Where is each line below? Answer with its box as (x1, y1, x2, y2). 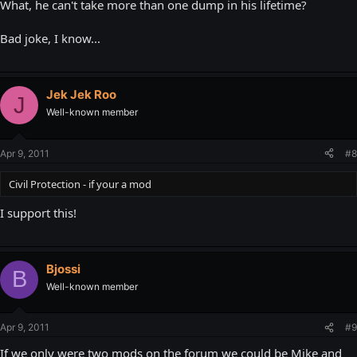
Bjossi (46, 261, 80, 277)
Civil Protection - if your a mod (9, 176, 151, 191)
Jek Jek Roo (46, 87, 116, 103)
